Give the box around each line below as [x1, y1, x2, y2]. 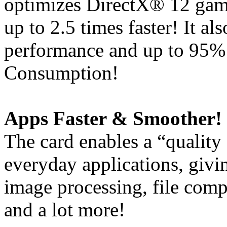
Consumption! [4, 61, 119, 84]
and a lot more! [4, 198, 125, 220]
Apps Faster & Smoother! [4, 107, 222, 129]
